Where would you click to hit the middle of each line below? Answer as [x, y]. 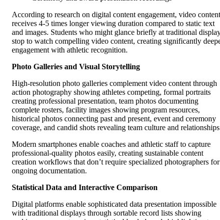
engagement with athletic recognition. [70, 50]
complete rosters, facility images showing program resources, [106, 110]
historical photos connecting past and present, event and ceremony [114, 118]
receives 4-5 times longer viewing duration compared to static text [113, 23]
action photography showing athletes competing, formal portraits [111, 92]
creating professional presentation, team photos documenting [105, 101]
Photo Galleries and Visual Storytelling [76, 66]
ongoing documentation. [49, 170]
